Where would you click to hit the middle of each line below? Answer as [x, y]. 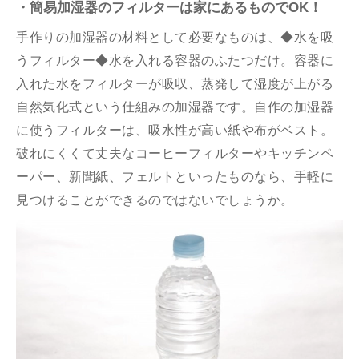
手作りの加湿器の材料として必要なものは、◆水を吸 [175, 37]
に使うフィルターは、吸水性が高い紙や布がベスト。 [175, 130]
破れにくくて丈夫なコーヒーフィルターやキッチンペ [175, 153]
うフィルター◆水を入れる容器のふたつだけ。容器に [175, 61]
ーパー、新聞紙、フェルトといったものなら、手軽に [175, 177]
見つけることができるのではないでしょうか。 [155, 200]
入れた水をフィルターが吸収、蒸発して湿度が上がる [175, 84]
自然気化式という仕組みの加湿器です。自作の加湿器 [175, 107]
